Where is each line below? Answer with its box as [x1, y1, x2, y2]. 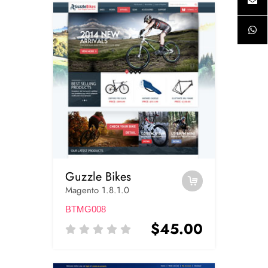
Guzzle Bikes [65, 167, 131, 185]
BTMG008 [65, 203, 106, 214]
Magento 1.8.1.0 [65, 183, 129, 197]
